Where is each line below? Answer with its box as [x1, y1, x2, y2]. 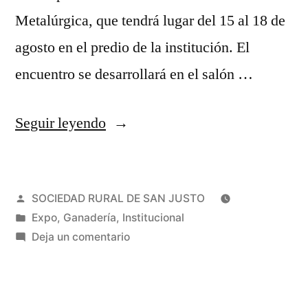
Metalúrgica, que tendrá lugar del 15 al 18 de [15, 10, 285, 30]
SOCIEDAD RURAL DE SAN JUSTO [31, 191, 205, 205]
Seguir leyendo [15, 113, 106, 133]
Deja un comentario [31, 230, 130, 243]
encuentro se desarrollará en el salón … [15, 64, 253, 84]
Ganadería [63, 210, 116, 224]
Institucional [122, 210, 184, 224]
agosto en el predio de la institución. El [15, 37, 250, 57]
